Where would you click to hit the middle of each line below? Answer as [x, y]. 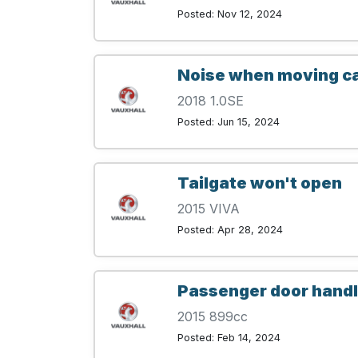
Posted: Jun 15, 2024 [229, 122]
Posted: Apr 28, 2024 [230, 230]
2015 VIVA [209, 209]
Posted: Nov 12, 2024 [230, 14]
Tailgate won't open [260, 183]
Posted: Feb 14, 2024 [229, 338]
